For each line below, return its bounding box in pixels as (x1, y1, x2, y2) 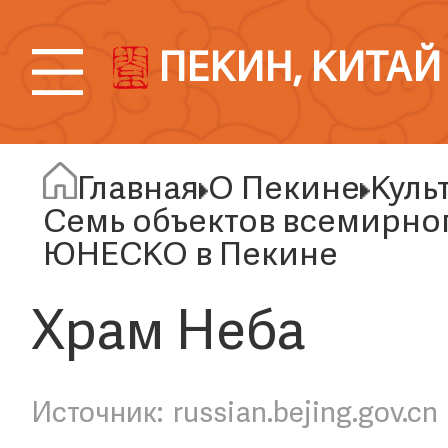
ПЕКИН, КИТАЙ (157, 46, 441, 97)
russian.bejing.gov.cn (173, 396, 439, 432)
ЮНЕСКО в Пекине (43, 236, 339, 278)
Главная (77, 170, 200, 212)
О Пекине (208, 170, 361, 212)
